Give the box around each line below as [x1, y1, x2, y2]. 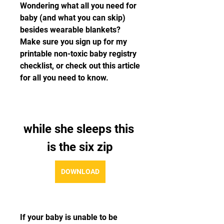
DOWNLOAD [60, 167, 99, 175]
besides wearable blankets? [20, 25, 120, 34]
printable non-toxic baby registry [20, 49, 136, 58]
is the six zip [47, 140, 113, 154]
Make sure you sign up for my [20, 37, 127, 46]
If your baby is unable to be [20, 212, 117, 222]
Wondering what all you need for [20, 1, 136, 10]
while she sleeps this [23, 122, 134, 136]
